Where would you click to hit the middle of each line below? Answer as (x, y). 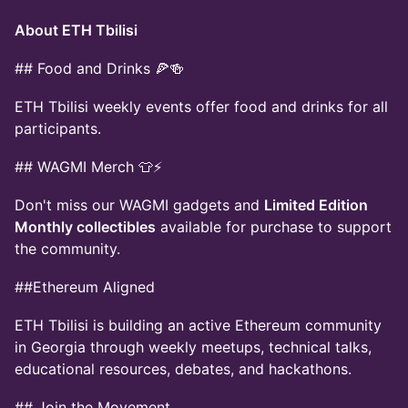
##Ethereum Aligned (85, 287)
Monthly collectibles (85, 227)
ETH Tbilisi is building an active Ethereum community (198, 325)
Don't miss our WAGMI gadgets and (139, 205)
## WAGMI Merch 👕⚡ (88, 167)
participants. (58, 128)
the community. (67, 249)
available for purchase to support (274, 227)
